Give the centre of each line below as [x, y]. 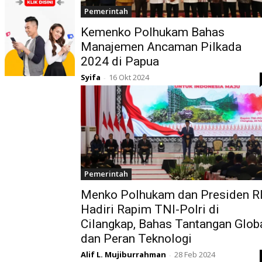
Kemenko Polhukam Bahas [153, 32]
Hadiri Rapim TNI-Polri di [150, 210]
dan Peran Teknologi [136, 239]
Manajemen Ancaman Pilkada [161, 47]
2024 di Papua [120, 62]
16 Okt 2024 [129, 77]
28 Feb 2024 [195, 255]
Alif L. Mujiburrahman [123, 255]
